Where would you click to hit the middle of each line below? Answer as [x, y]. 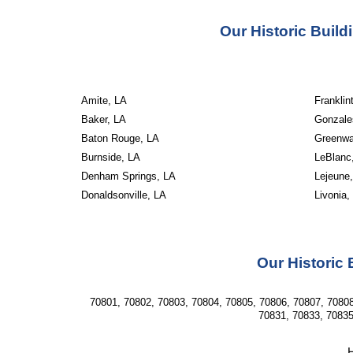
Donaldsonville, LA [123, 195]
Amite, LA [104, 100]
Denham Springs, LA [128, 176]
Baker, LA [103, 119]
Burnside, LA [110, 157]
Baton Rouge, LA [120, 138]
